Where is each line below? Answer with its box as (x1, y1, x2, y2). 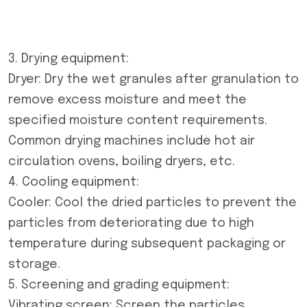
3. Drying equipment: (8, 53, 129, 65)
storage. (8, 258, 60, 271)
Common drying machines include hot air (8, 135, 255, 147)
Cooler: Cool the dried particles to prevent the (8, 197, 297, 209)
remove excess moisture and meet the (8, 94, 247, 106)
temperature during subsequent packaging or (8, 238, 286, 250)
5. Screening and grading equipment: (8, 279, 230, 291)
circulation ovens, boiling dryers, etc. (8, 156, 235, 168)
